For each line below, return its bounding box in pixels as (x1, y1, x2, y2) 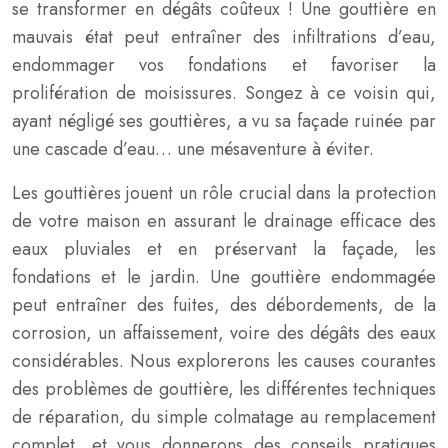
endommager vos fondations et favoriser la (12, 52, 436, 78)
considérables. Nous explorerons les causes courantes (12, 348, 436, 374)
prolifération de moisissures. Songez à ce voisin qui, (12, 80, 436, 106)
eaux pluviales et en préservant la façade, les (12, 236, 436, 262)
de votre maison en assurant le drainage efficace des (12, 208, 436, 234)
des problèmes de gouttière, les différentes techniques (12, 376, 436, 402)
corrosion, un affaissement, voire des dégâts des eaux (12, 320, 436, 346)
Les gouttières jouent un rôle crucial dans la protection (12, 180, 436, 206)
